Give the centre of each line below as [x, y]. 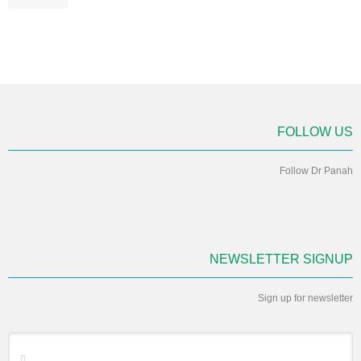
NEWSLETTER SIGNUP [281, 259]
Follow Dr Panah [316, 171]
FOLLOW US [315, 132]
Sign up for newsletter [305, 299]
